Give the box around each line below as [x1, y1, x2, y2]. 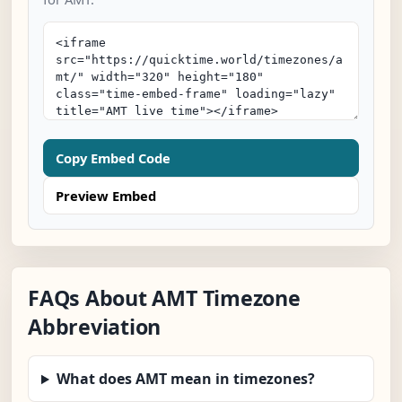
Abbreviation [28, 312, 162, 342]
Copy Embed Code [56, 149, 170, 168]
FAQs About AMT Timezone [28, 284, 301, 313]
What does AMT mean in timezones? [56, 369, 315, 389]
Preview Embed [56, 187, 156, 205]
